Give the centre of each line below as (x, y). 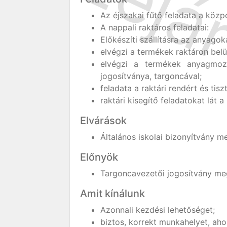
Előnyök (99, 157)
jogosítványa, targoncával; (151, 76)
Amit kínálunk (112, 194)
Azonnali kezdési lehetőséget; (158, 210)
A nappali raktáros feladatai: (155, 27)
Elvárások (103, 121)
